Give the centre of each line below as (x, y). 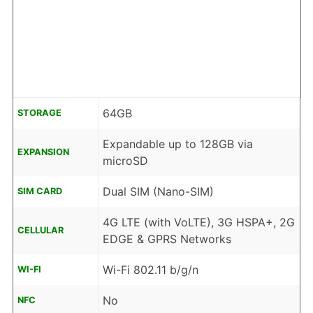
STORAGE (39, 113)
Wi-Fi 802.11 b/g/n (150, 270)
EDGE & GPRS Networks (167, 239)
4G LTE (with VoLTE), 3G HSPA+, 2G (198, 223)
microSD (125, 161)
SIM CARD (39, 191)
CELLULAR (40, 231)
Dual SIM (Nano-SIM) (158, 192)
